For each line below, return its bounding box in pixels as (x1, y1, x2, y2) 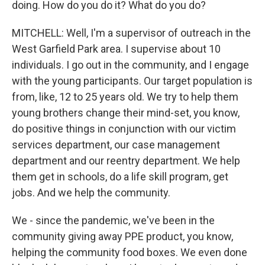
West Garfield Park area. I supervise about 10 (12, 43, 221, 55)
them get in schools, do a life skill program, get (12, 170, 228, 183)
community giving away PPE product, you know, (12, 230, 233, 243)
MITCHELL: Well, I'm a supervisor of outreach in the (12, 27, 251, 39)
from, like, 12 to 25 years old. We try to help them (12, 91, 238, 103)
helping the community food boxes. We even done (12, 246, 247, 258)
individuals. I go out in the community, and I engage (12, 59, 249, 71)
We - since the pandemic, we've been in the (12, 214, 215, 227)
